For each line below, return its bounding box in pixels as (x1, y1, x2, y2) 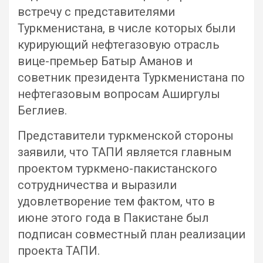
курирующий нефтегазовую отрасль (18, 38, 220, 52)
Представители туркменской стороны (18, 129, 234, 143)
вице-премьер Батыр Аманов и (18, 54, 193, 68)
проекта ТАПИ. (18, 244, 100, 258)
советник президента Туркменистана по (18, 70, 245, 85)
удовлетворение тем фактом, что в (18, 194, 215, 208)
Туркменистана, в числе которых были (18, 21, 235, 35)
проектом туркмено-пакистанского (18, 161, 217, 176)
